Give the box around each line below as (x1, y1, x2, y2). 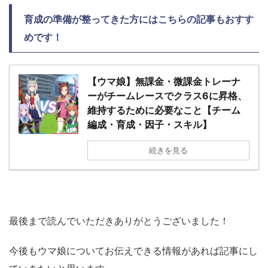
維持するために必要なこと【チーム (87, 103, 240, 116)
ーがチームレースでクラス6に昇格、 (87, 89, 247, 102)
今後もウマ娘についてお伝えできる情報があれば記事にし (9, 244, 258, 257)
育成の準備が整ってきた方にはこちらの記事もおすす (24, 13, 254, 25)
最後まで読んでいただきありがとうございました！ (9, 214, 229, 227)
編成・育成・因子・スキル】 (87, 118, 212, 130)
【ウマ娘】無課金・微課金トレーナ (87, 75, 240, 87)
